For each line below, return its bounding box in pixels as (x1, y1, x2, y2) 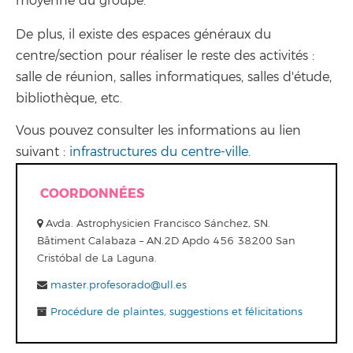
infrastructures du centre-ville (69, 143, 248, 160)
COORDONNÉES (40, 184, 144, 202)
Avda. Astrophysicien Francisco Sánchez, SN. (43, 217, 270, 230)
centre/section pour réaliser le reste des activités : (16, 48, 314, 64)
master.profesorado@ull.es (50, 278, 187, 292)
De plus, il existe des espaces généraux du (16, 27, 271, 43)
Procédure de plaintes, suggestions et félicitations (47, 305, 303, 318)
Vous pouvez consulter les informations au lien (16, 122, 301, 139)
